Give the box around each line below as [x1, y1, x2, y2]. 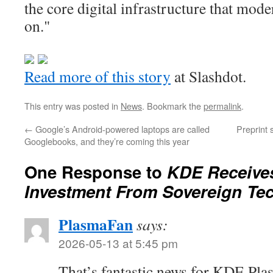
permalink [204, 99, 241, 112]
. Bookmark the [142, 99, 204, 112]
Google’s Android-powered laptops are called [33, 122, 210, 135]
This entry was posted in [24, 99, 121, 112]
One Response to [24, 160, 167, 183]
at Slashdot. [171, 66, 246, 87]
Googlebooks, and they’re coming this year [24, 135, 190, 147]
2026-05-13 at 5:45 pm [58, 235, 178, 251]
